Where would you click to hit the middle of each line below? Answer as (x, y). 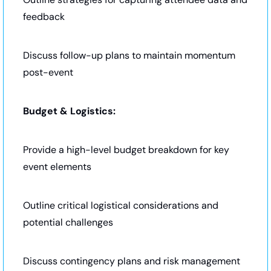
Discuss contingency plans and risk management (132, 261)
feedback (44, 16)
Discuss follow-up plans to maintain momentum (129, 55)
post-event (48, 72)
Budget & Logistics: (69, 111)
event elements (57, 166)
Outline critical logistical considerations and (121, 205)
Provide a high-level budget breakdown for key (126, 149)
